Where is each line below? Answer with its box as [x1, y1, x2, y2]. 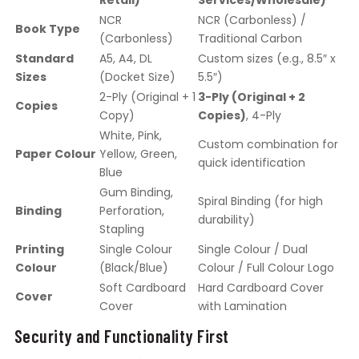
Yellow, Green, [99, 146, 177, 163]
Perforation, [99, 203, 164, 220]
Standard [14, 50, 74, 67]
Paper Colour [14, 146, 96, 163]
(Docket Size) [99, 69, 175, 86]
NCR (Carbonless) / [197, 12, 306, 29]
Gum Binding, [99, 184, 173, 201]
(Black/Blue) [99, 260, 168, 276]
